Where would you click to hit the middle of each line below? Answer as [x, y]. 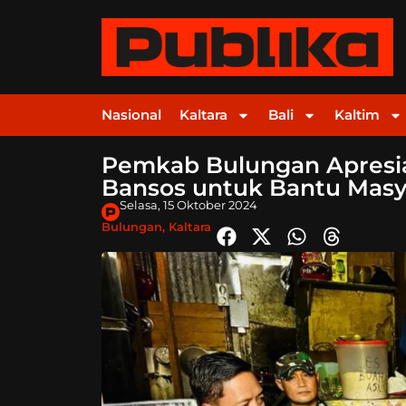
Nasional [131, 115]
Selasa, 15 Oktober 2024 [188, 205]
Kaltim [357, 115]
